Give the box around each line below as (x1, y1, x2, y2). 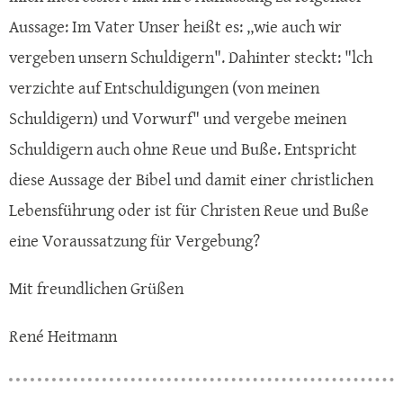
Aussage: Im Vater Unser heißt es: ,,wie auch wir (9, 14, 342, 40)
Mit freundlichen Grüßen (9, 276, 184, 301)
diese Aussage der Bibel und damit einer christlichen (9, 167, 373, 193)
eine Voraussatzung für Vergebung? (9, 228, 260, 254)
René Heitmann (9, 324, 117, 349)
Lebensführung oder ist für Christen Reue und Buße (9, 198, 369, 223)
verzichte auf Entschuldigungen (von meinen (9, 76, 319, 101)
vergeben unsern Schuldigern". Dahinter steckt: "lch (9, 45, 372, 70)
